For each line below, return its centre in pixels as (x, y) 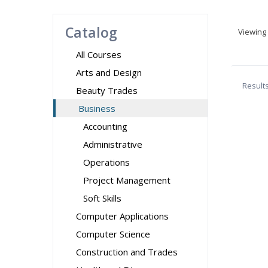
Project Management (127, 180)
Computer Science (113, 234)
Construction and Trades (127, 252)
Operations (106, 162)
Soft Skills (102, 198)
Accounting (105, 126)
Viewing (252, 32)
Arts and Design (109, 72)
